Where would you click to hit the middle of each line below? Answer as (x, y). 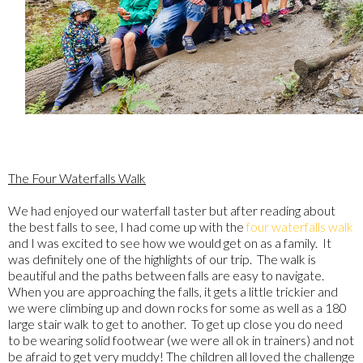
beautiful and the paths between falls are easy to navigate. (167, 275)
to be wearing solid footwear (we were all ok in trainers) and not (181, 340)
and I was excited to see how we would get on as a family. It (170, 243)
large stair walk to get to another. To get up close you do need (175, 324)
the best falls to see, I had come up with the (127, 227)
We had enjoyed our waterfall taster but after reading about (172, 211)
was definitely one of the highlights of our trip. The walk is (162, 259)
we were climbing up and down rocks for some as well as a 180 (177, 308)
